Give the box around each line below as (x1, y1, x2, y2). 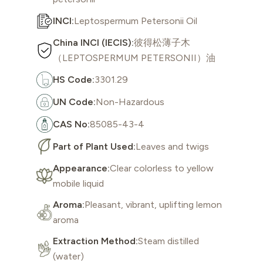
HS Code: (53, 74, 95, 86)
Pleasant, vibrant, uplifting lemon (85, 199, 222, 211)
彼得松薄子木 (134, 37, 190, 49)
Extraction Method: (53, 235, 138, 247)
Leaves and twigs (136, 141, 209, 153)
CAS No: (53, 119, 90, 130)
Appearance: (53, 163, 110, 174)
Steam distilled (138, 235, 199, 247)
